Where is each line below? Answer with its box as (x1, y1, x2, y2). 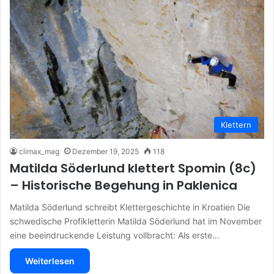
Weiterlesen (25, 255, 75, 266)
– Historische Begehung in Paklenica (10, 176, 237, 194)
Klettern (221, 119, 251, 130)
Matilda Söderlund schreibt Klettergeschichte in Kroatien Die (10, 201, 250, 212)
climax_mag (19, 146, 59, 156)
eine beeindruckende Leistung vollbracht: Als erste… (10, 229, 220, 240)
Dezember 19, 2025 (72, 146, 139, 156)
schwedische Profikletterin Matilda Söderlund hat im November (10, 215, 262, 226)
